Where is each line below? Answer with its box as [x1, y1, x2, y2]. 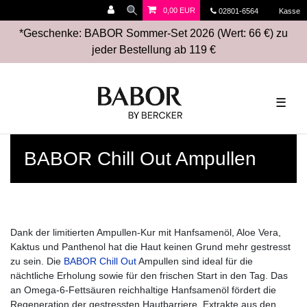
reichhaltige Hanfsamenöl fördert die [116, 284, 276, 295]
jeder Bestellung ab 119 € [91, 44, 216, 56]
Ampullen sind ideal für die [138, 256, 253, 267]
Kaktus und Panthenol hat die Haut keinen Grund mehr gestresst [10, 241, 291, 252]
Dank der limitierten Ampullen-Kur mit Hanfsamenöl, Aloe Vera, [10, 227, 281, 238]
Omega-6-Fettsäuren [24, 284, 116, 295]
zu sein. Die [10, 256, 64, 267]
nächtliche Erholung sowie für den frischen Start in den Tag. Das [10, 270, 288, 281]
